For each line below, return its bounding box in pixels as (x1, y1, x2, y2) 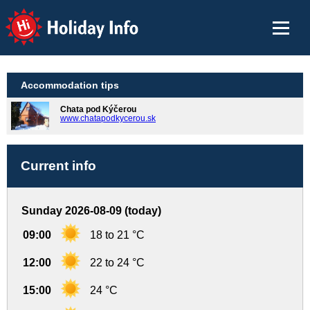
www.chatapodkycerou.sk (60, 113, 156, 123)
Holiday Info (3, 7, 115, 28)
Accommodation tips (21, 80, 119, 91)
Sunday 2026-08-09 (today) (21, 205, 161, 217)
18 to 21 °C (90, 229, 145, 241)
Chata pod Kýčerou (60, 104, 136, 114)
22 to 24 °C (90, 257, 145, 269)
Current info (21, 158, 96, 174)
